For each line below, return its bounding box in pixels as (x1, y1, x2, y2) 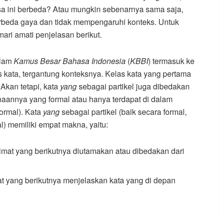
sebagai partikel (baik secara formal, (60, 106, 187, 117)
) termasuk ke (148, 55, 195, 66)
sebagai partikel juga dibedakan (79, 80, 190, 92)
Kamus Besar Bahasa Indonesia (14, 55, 126, 66)
